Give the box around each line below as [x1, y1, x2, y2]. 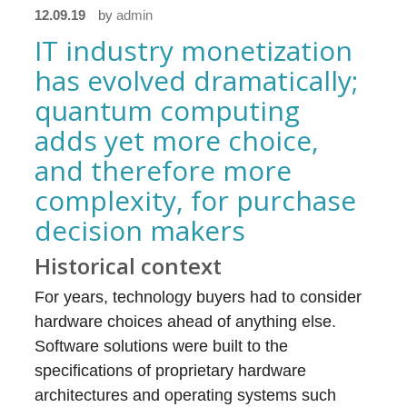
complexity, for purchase [35, 182, 357, 219]
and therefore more [35, 152, 293, 189]
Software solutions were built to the [35, 337, 289, 355]
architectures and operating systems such [35, 386, 337, 404]
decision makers [35, 212, 246, 249]
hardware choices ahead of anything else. [35, 313, 337, 331]
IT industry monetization [35, 32, 353, 69]
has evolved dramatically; [35, 62, 359, 99]
